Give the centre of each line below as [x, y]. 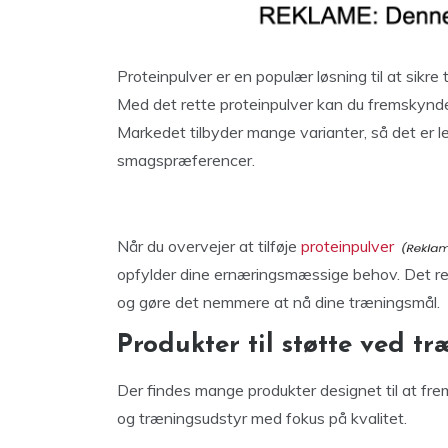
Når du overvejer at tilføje [209, 246]
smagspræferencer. [186, 160]
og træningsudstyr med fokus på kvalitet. [262, 418]
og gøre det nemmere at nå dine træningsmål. [278, 302]
